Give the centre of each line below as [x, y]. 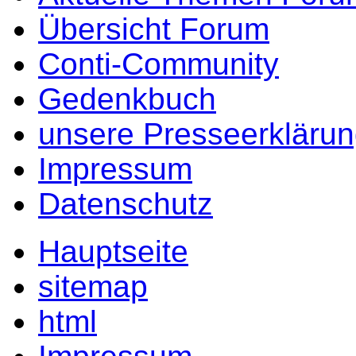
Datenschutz [126, 203]
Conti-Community [159, 64]
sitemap [93, 286]
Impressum [115, 168]
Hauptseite [113, 251]
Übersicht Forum [154, 29]
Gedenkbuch [127, 99]
